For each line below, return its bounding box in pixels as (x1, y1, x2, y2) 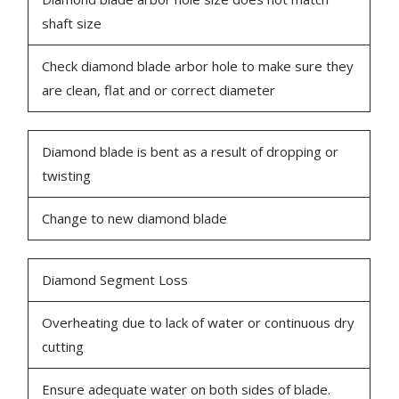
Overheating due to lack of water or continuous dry (42, 313, 355, 332)
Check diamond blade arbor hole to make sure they (42, 57, 354, 76)
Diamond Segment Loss (42, 271, 189, 289)
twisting (42, 167, 92, 185)
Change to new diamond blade (42, 209, 228, 228)
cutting (42, 338, 85, 356)
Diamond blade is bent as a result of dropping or (42, 142, 339, 161)
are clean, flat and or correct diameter (42, 81, 276, 100)
